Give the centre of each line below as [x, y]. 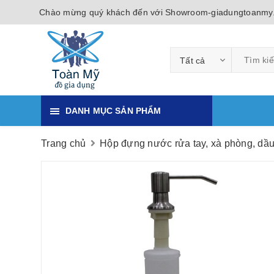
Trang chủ [64, 143]
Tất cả [193, 61]
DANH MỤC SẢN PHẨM [113, 111]
